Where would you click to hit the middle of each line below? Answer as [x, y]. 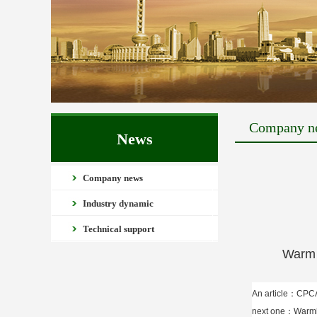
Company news [113, 178]
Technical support [119, 229]
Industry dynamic [118, 203]
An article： [274, 294]
